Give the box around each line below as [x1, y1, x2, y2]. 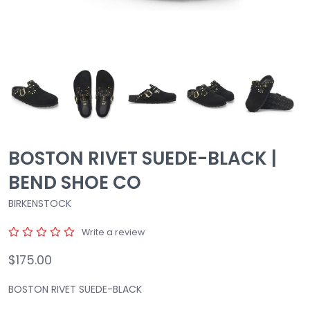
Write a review [82, 226, 145, 238]
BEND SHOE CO [8, 170, 141, 195]
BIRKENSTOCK [8, 196, 71, 210]
